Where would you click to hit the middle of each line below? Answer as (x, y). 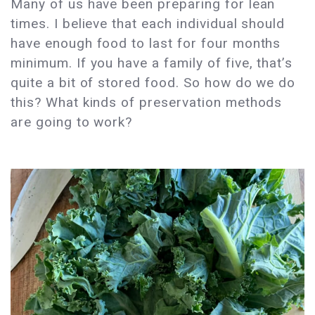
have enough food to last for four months (146, 44)
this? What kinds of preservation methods (147, 103)
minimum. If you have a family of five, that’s (152, 63)
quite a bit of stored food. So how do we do (153, 83)
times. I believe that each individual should (148, 24)
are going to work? (72, 122)
